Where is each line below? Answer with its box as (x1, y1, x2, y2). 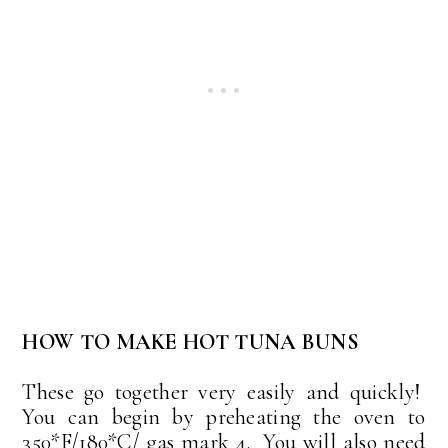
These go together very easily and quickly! (22, 379, 426, 406)
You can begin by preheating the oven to (22, 404, 426, 431)
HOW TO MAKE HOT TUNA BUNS (22, 329, 359, 356)
